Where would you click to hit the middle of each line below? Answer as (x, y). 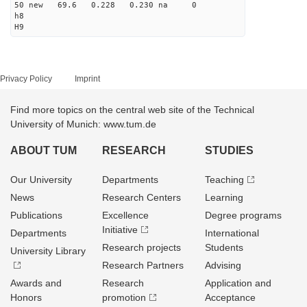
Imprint (87, 79)
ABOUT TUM (44, 150)
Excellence (126, 215)
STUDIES (229, 150)
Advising (223, 265)
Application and (238, 283)
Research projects (142, 247)
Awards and (36, 283)
